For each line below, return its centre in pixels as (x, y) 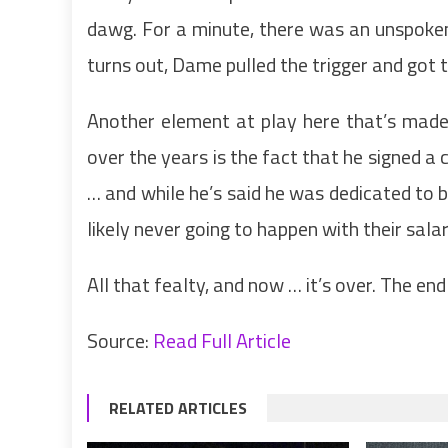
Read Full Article (222, 340)
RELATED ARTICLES (178, 407)
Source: (120, 340)
